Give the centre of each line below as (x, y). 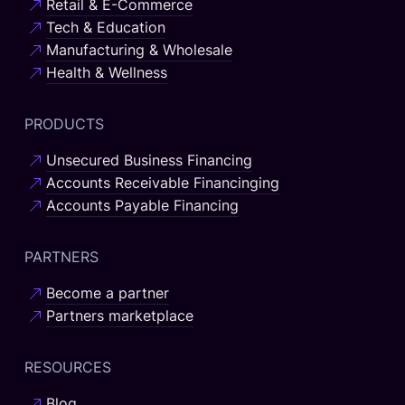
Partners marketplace (119, 316)
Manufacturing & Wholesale (139, 50)
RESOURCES (67, 367)
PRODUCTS (64, 124)
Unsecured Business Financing (149, 160)
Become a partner (107, 293)
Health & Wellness (106, 73)
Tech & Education (105, 28)
